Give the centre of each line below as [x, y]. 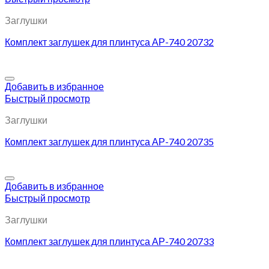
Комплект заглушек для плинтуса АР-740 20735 [109, 142]
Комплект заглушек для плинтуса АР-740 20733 [109, 241]
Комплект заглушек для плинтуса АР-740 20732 [109, 42]
